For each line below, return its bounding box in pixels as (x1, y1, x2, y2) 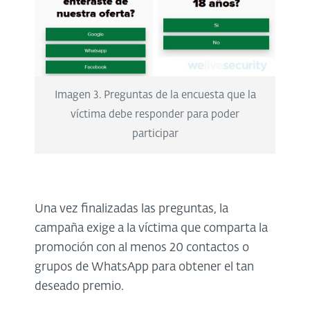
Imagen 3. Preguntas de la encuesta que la (54, 90, 256, 101)
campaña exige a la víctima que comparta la (35, 223, 268, 235)
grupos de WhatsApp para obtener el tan (35, 262, 254, 274)
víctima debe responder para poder (71, 109, 239, 120)
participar (131, 129, 179, 140)
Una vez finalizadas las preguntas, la (35, 203, 228, 216)
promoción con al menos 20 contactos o (35, 242, 249, 255)
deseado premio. (35, 281, 124, 293)
